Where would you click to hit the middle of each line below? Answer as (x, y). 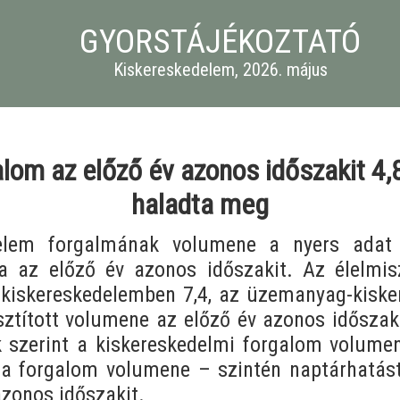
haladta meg (200, 204)
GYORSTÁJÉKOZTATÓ (220, 41)
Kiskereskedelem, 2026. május (220, 69)
